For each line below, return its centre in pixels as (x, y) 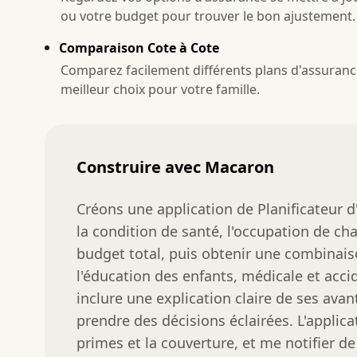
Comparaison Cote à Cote (139, 47)
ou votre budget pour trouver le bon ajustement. (208, 16)
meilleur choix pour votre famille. (160, 89)
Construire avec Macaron (175, 167)
